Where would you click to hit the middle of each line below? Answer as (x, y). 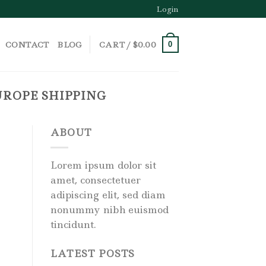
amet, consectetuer (95, 180)
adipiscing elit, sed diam (108, 194)
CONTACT (27, 45)
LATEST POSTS (93, 253)
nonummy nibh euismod (109, 209)
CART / (116, 45)
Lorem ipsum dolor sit (103, 165)
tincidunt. (73, 224)
